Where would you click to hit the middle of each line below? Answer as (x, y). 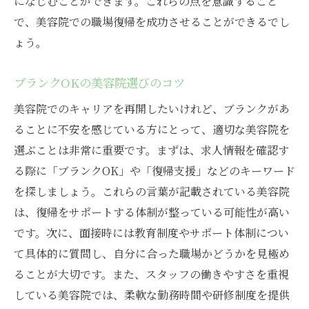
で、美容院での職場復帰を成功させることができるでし (152, 22)
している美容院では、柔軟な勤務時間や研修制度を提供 (152, 295)
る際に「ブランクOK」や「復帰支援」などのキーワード (154, 171)
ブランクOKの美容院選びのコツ (99, 83)
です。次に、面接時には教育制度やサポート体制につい (151, 233)
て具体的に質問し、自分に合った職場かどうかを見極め (152, 254)
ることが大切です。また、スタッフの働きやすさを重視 (151, 275)
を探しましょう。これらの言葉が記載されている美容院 (152, 192)
